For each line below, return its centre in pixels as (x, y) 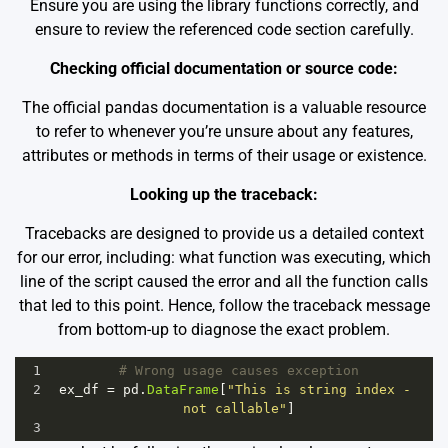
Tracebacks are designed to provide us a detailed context (224, 233)
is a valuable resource (347, 107)
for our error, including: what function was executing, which (224, 257)
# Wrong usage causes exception (238, 370)
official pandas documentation (161, 107)
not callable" (234, 408)
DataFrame (182, 389)
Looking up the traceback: (224, 194)
